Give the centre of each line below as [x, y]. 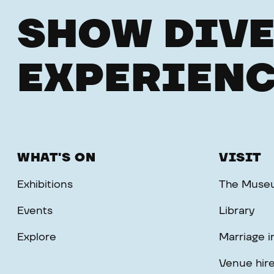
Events [35, 211]
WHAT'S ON [57, 157]
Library [237, 211]
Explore [37, 237]
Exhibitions [45, 184]
